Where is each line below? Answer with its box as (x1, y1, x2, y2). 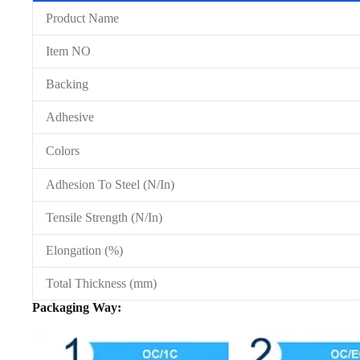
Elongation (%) (46, 243, 123, 258)
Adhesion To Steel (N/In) (46, 178, 174, 192)
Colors (46, 144, 80, 158)
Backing (46, 77, 88, 92)
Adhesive (46, 110, 94, 125)
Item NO (46, 44, 91, 59)
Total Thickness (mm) (46, 276, 157, 291)
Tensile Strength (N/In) (46, 211, 162, 225)
